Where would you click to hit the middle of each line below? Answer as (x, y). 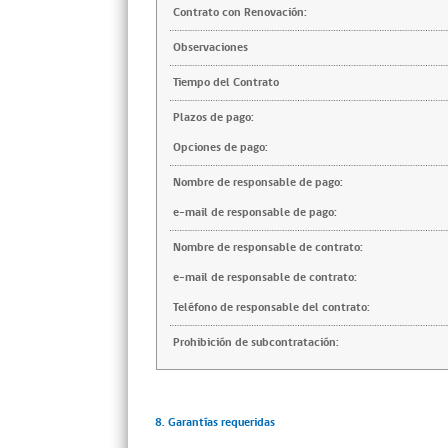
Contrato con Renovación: (240, 12)
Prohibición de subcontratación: (256, 342)
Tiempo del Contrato (226, 82)
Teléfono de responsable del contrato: (271, 307)
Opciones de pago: (220, 147)
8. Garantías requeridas (214, 422)
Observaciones (210, 47)
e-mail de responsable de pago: (255, 212)
